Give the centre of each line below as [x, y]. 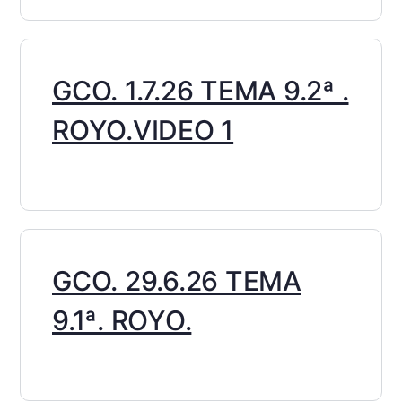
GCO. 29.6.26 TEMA [177, 281]
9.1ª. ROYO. [122, 321]
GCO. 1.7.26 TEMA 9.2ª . [201, 91]
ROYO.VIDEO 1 [143, 131]
